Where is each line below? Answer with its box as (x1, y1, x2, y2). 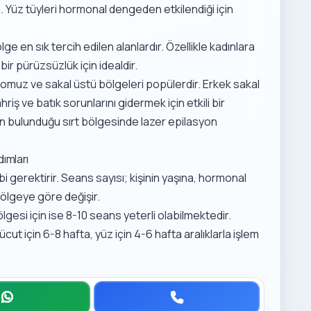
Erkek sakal (203, 76, 260, 92)
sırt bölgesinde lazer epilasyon (62, 114, 218, 129)
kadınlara (210, 39, 255, 54)
